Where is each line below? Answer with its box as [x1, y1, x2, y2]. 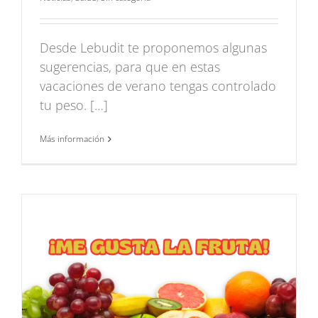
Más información [40, 133, 104, 146]
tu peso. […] [40, 97, 108, 114]
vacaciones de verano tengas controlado [40, 77, 276, 95]
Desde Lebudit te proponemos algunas [40, 39, 267, 57]
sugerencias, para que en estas [40, 58, 220, 76]
